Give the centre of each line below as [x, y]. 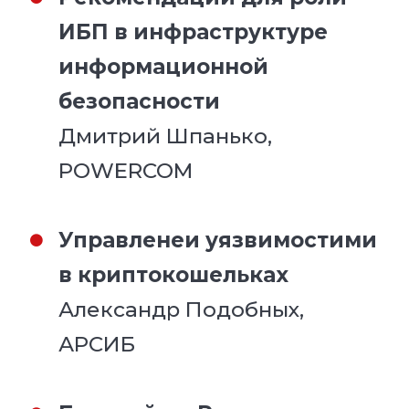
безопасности [140, 101]
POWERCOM [126, 170]
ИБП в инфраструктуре [194, 31]
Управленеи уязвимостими [218, 240]
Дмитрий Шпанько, [166, 136]
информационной [164, 66]
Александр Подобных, [182, 309]
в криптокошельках [174, 274]
